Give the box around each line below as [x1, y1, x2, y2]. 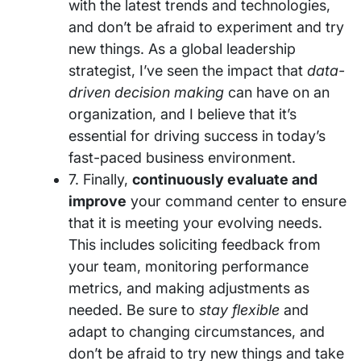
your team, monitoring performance [68, 258, 309, 276]
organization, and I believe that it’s [68, 106, 297, 123]
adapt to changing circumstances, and [68, 323, 325, 341]
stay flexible [199, 301, 280, 319]
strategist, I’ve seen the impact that [68, 62, 307, 80]
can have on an [224, 84, 330, 102]
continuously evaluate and [132, 171, 317, 189]
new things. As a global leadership [68, 40, 296, 58]
